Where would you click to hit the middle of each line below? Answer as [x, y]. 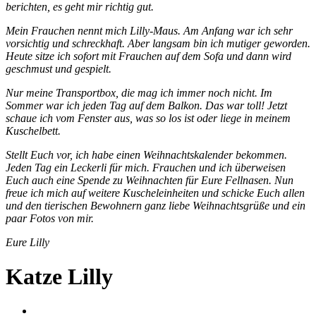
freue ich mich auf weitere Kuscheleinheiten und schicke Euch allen [155, 193]
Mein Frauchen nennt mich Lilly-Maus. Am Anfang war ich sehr [149, 30]
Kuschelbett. [33, 130]
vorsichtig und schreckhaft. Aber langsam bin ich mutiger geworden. [158, 43]
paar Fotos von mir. [50, 218]
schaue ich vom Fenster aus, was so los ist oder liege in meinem [148, 118]
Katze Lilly [59, 276]
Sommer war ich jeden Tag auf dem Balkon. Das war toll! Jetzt [146, 105]
